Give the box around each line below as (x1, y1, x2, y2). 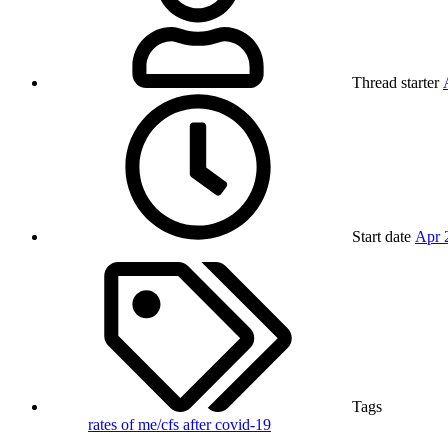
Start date (352, 228, 411, 246)
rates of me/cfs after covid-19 (88, 416, 271, 434)
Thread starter (352, 74, 439, 92)
